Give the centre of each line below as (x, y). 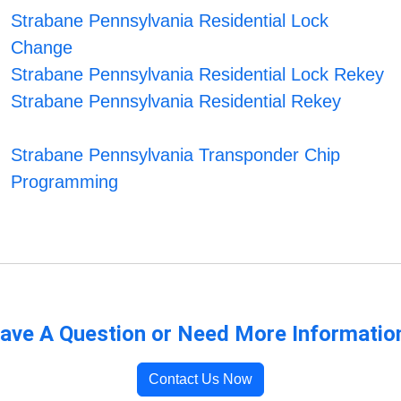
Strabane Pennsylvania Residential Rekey (176, 102)
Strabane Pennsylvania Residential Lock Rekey (198, 75)
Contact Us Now (200, 380)
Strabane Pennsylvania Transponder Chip (176, 155)
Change (42, 48)
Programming (65, 182)
